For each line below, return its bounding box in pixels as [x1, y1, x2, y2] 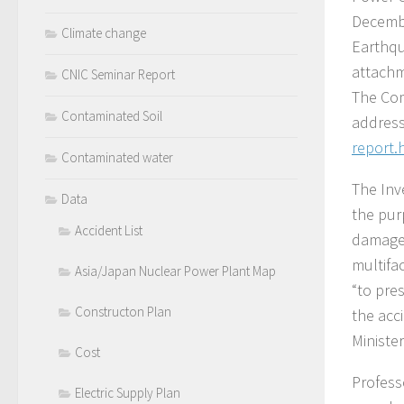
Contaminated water [61, 149, 173, 167]
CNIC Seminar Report [61, 66, 175, 84]
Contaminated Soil [61, 107, 162, 125]
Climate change [61, 24, 146, 42]
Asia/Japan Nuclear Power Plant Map [75, 262, 276, 280]
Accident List [75, 222, 142, 240]
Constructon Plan [75, 303, 171, 321]
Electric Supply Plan [75, 384, 180, 402]
